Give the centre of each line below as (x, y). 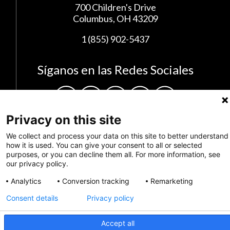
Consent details (32, 198)
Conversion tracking (96, 181)
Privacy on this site (64, 120)
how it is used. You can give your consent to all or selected (104, 145)
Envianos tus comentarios (90, 211)
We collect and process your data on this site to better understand (117, 136)
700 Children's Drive (115, 7)
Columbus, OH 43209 (115, 19)
